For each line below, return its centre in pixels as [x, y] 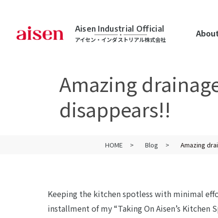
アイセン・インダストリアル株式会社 [120, 39]
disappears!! [115, 109]
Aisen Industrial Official [119, 28]
